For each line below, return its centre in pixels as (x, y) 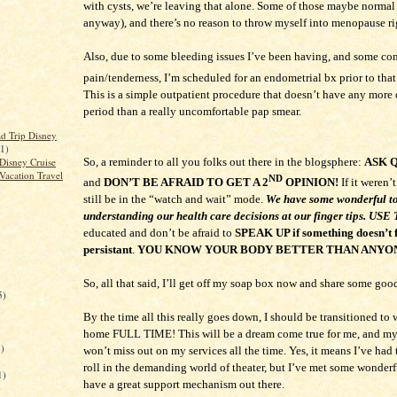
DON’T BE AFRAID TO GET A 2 (186, 183)
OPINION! (311, 183)
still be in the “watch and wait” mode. (175, 199)
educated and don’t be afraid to (159, 233)
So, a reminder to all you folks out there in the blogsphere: (224, 161)
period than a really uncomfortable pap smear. (192, 111)
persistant (108, 250)
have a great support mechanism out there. (184, 385)
